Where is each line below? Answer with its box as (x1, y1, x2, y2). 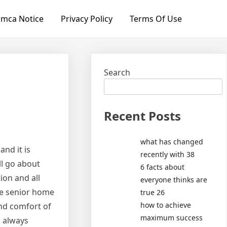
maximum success (140, 212, 203, 222)
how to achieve (140, 200, 192, 210)
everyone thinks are (140, 174, 208, 184)
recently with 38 (140, 149, 195, 159)
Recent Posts (104, 107, 181, 124)
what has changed (140, 136, 204, 146)
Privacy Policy (60, 13, 112, 24)
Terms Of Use (129, 13, 182, 24)
